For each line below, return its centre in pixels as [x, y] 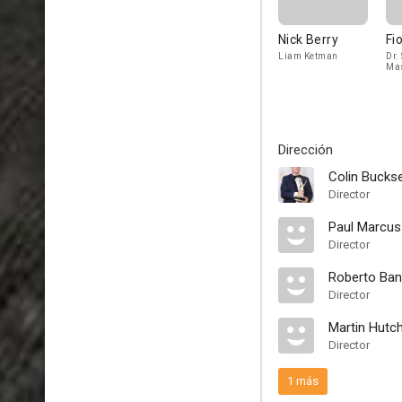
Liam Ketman [308, 56]
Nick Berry [308, 39]
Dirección [306, 150]
